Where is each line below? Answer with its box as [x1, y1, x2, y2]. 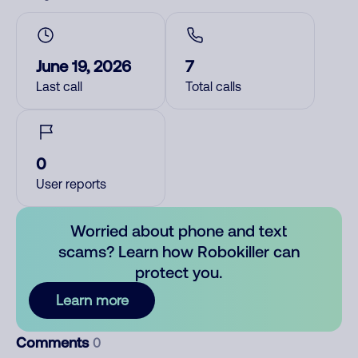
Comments [16, 333, 93, 351]
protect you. [135, 262, 223, 281]
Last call [36, 79, 82, 93]
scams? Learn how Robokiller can [58, 241, 300, 261]
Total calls [185, 79, 241, 93]
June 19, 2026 [36, 56, 131, 75]
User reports [36, 177, 106, 191]
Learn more [55, 292, 129, 308]
